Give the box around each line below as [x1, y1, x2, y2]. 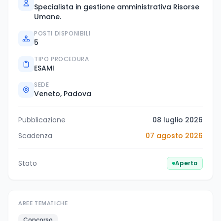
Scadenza [18, 131, 52, 141]
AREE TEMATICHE [18, 201, 68, 207]
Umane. [34, 12, 61, 22]
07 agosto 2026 [146, 131, 203, 141]
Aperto [175, 159, 197, 168]
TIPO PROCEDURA [34, 55, 89, 64]
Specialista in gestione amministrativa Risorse [34, 2, 199, 12]
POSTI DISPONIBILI [34, 29, 91, 38]
